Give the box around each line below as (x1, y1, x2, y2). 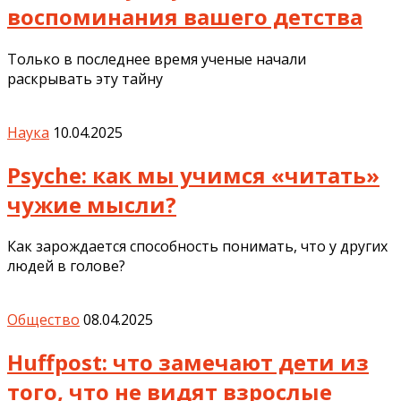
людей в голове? (7, 256, 125, 277)
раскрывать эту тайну (7, 68, 163, 89)
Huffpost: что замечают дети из (7, 347, 369, 378)
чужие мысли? (7, 189, 176, 219)
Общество (7, 310, 80, 330)
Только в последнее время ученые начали (7, 48, 306, 69)
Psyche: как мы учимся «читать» (7, 159, 380, 190)
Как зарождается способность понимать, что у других (7, 236, 388, 257)
